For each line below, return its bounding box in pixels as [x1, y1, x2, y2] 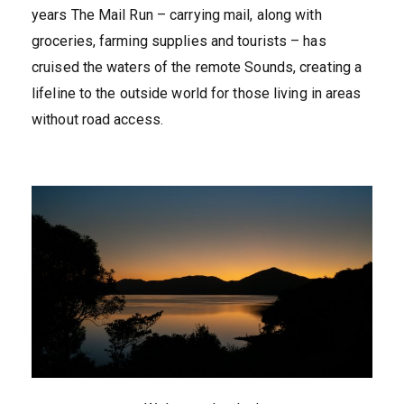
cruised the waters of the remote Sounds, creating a [32, 59, 363, 76]
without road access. [32, 111, 163, 128]
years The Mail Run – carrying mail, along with [32, 6, 322, 23]
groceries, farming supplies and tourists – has [32, 32, 326, 50]
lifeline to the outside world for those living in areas [32, 85, 362, 102]
